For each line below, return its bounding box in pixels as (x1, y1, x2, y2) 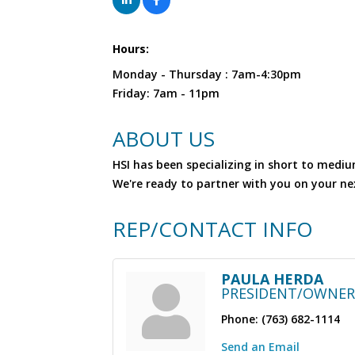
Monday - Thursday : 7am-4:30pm (113, 67, 301, 82)
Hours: (113, 41, 149, 56)
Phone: (221, 311, 258, 326)
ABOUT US (113, 124, 215, 153)
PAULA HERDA (221, 269, 323, 288)
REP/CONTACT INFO (113, 215, 313, 243)
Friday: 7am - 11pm (113, 86, 219, 101)
